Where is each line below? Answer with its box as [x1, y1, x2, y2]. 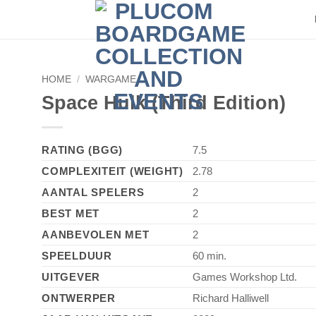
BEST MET [42, 207, 100, 219]
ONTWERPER [42, 291, 116, 304]
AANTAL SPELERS [42, 186, 145, 198]
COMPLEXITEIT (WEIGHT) [42, 164, 183, 177]
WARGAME [85, 74, 137, 85]
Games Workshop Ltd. [193, 270, 297, 283]
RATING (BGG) [42, 143, 123, 156]
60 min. [193, 249, 226, 262]
